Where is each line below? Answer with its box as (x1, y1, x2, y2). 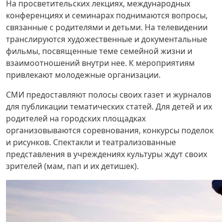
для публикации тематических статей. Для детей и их (6, 101, 212, 112)
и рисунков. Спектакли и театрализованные (6, 137, 176, 148)
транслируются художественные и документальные (6, 34, 207, 45)
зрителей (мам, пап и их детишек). (6, 161, 139, 171)
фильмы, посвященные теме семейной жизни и (6, 46, 192, 56)
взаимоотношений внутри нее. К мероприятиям (6, 57, 195, 68)
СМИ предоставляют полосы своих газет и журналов (6, 89, 211, 100)
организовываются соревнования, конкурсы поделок (6, 125, 214, 136)
